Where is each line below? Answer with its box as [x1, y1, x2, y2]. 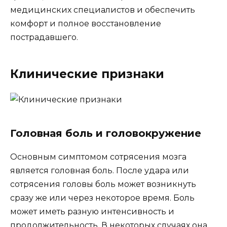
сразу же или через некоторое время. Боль [10, 193, 195, 203]
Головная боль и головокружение [10, 127, 201, 140]
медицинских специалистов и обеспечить [10, 5, 195, 15]
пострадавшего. [10, 32, 78, 43]
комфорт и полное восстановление [10, 19, 161, 29]
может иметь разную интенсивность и [10, 207, 174, 217]
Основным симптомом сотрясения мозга [10, 152, 186, 162]
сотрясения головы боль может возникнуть [10, 179, 196, 190]
